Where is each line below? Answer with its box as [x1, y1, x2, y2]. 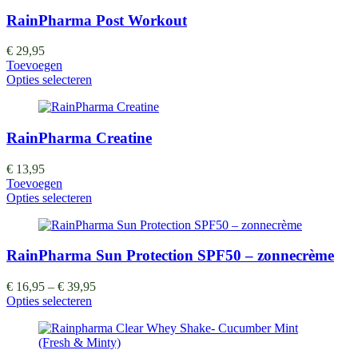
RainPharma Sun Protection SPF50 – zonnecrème [6, 247, 334, 265]
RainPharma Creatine [6, 129, 152, 146]
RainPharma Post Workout [6, 11, 187, 29]
